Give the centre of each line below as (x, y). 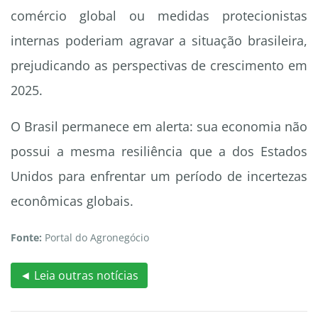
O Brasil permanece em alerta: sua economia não (159, 127)
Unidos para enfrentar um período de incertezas (159, 176)
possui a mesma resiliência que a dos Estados (159, 152)
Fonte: (26, 238)
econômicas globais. (72, 201)
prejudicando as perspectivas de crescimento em (159, 66)
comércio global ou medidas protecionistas (159, 16)
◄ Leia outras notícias (79, 275)
